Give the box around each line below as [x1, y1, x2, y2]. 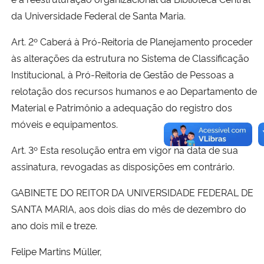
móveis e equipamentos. [11, 117, 118, 131]
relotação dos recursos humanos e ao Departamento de [11, 84, 257, 98]
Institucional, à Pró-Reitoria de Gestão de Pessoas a [11, 68, 234, 81]
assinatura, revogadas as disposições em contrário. [11, 160, 235, 173]
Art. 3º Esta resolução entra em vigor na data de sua [11, 143, 238, 157]
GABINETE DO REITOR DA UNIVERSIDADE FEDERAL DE [11, 186, 253, 199]
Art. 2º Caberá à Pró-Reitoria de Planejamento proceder [11, 35, 253, 48]
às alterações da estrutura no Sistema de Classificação [11, 51, 249, 65]
